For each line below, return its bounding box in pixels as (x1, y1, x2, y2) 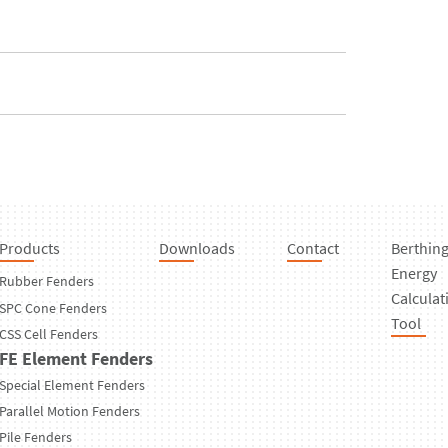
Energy (391, 262, 437, 283)
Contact (287, 237, 339, 258)
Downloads (159, 237, 235, 258)
